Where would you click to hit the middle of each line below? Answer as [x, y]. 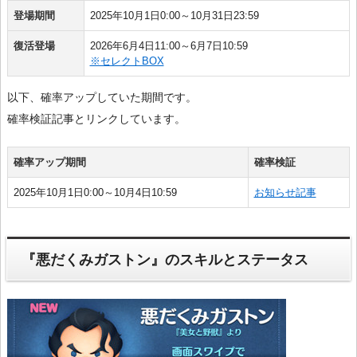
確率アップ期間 [49, 162]
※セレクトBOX [127, 61]
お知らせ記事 [285, 192]
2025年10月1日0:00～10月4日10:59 [95, 192]
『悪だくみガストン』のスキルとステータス [165, 259]
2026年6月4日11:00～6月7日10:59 [169, 45]
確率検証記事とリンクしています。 [96, 118]
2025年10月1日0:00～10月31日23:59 [174, 15]
